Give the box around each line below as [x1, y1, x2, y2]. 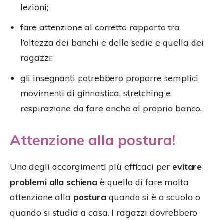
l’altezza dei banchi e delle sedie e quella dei [20, 37, 204, 49]
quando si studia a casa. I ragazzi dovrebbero [10, 207, 197, 219]
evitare [172, 161, 202, 173]
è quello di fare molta [97, 176, 189, 188]
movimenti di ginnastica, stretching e [20, 87, 171, 99]
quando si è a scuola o [106, 192, 200, 203]
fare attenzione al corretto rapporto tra [20, 22, 180, 33]
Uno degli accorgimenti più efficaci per [10, 161, 172, 173]
